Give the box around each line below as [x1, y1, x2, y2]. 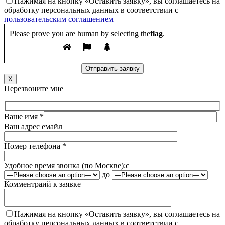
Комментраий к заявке [4, 179, 81, 188]
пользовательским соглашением [4, 15, 114, 24]
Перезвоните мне [4, 84, 63, 93]
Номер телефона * [4, 141, 66, 150]
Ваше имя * [4, 111, 44, 121]
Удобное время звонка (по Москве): [4, 161, 126, 170]
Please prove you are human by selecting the [10, 29, 150, 38]
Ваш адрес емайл [4, 122, 62, 131]
